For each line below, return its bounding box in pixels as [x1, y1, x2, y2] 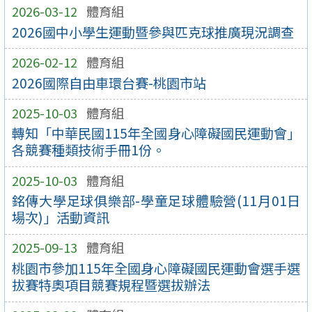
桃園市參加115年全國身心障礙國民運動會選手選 [11, 258, 301, 279]
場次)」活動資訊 [11, 208, 109, 228]
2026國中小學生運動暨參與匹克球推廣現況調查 [11, 22, 294, 42]
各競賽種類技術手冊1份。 [11, 140, 165, 160]
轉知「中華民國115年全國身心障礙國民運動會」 [11, 123, 301, 143]
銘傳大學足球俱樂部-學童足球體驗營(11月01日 [11, 191, 301, 211]
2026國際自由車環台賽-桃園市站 [11, 72, 206, 93]
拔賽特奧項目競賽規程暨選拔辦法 [11, 275, 210, 295]
